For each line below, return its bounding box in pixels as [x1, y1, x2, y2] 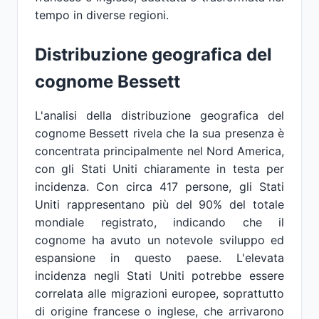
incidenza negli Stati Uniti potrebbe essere [35, 268, 284, 283]
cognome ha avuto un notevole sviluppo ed [35, 233, 284, 247]
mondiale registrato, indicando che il [35, 215, 284, 229]
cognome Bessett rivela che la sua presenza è [35, 126, 284, 140]
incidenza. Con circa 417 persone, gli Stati [35, 179, 284, 194]
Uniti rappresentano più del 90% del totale [35, 197, 284, 211]
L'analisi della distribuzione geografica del [35, 108, 284, 122]
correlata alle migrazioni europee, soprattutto [35, 286, 284, 300]
